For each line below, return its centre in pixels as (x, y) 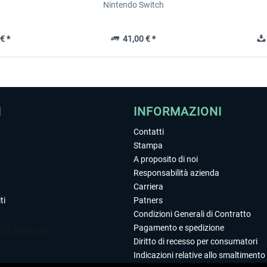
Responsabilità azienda (176, 173)
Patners (148, 200)
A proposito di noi (166, 159)
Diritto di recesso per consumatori (195, 241)
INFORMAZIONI (178, 111)
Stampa (148, 145)
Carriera (148, 187)
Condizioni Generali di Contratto (192, 214)
